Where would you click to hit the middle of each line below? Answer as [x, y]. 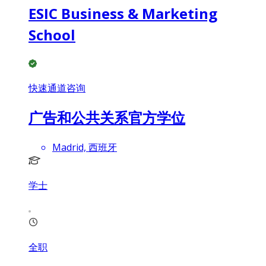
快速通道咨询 [57, 88]
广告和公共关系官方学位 [107, 118]
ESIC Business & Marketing [123, 13]
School [52, 34]
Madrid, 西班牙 [85, 148]
